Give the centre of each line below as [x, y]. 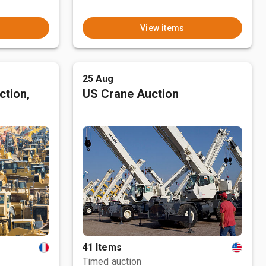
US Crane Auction [130, 94]
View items [162, 28]
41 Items [102, 247]
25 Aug [98, 79]
